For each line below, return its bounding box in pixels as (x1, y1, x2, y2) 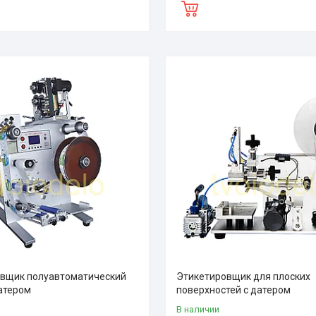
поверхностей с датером (176, 284, 291, 296)
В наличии (176, 303, 220, 315)
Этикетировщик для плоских (176, 270, 311, 282)
